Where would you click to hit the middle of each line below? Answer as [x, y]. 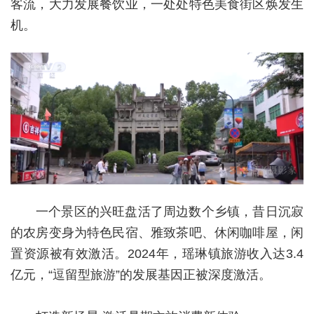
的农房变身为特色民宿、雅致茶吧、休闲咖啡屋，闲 [157, 232]
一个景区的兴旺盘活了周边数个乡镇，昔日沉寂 [170, 211]
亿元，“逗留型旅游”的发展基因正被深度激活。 [141, 274]
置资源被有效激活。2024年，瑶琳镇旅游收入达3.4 [157, 253]
